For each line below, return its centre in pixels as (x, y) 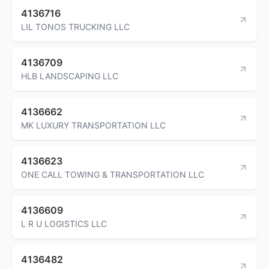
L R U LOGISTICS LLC (64, 223)
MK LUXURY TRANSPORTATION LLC (93, 125)
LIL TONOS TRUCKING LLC (75, 26)
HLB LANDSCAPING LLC (70, 76)
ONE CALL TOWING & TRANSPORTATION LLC (113, 174)
